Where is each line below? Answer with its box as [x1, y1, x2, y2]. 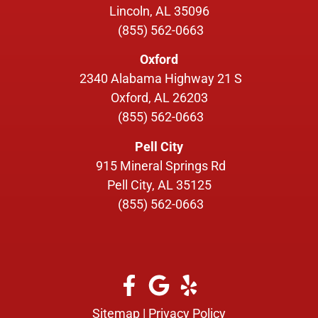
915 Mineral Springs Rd [95, 158, 226, 173]
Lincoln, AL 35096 [109, 4, 209, 19]
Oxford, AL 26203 [110, 90, 208, 106]
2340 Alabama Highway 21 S [79, 71, 242, 87]
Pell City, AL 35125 [106, 177, 212, 192]
